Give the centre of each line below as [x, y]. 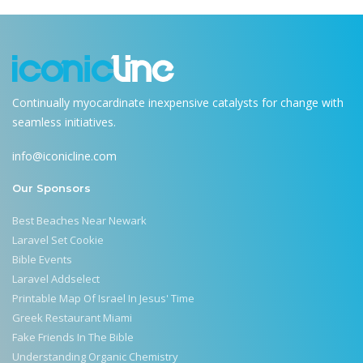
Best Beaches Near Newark [79, 220]
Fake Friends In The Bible [73, 337]
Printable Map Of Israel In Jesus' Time [103, 298]
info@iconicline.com [64, 156]
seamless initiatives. [64, 122]
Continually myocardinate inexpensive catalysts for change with [178, 103]
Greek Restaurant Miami [72, 317]
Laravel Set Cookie [58, 239]
